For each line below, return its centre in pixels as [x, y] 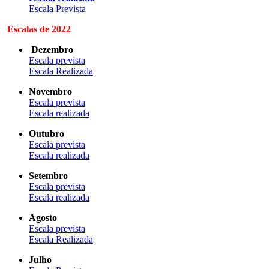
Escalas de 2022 [39, 29]
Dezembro [52, 49]
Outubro [47, 133]
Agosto [43, 217]
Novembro [50, 91]
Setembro [48, 175]
